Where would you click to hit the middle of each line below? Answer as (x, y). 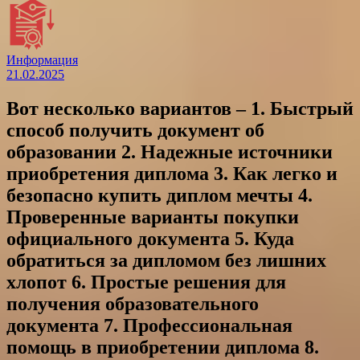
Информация (42, 60)
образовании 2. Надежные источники (170, 152)
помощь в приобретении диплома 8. (163, 348)
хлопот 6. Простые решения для (146, 282)
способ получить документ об (135, 131)
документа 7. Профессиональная (149, 326)
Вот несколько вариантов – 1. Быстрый (180, 109)
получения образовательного (133, 304)
